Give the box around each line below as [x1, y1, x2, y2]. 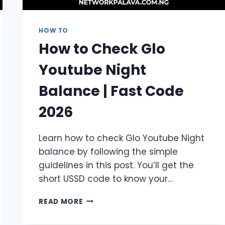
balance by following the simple [39, 145, 178, 158]
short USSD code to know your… [39, 172, 173, 185]
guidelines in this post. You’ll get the [39, 159, 194, 171]
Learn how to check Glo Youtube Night [39, 132, 205, 144]
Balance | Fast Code [39, 81, 184, 101]
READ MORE [39, 196, 83, 206]
